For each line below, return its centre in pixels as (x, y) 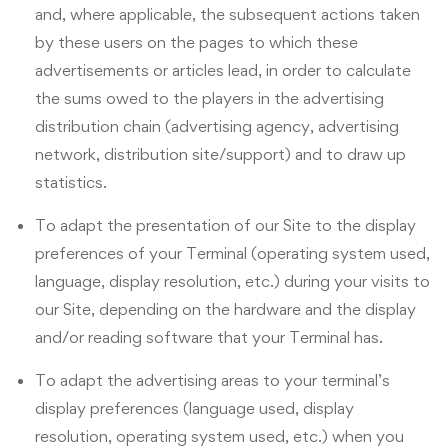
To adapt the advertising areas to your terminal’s (212, 380)
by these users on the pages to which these (196, 42)
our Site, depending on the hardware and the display (225, 309)
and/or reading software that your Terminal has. (209, 337)
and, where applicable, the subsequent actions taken (227, 14)
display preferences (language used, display (194, 408)
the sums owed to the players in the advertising (209, 98)
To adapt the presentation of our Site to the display (225, 225)
